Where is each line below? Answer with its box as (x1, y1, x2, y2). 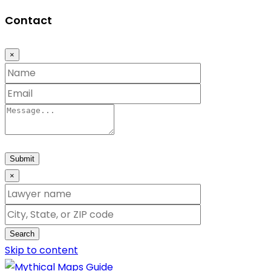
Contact (5, 12, 52, 28)
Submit (10, 154, 34, 163)
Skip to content (5, 243, 78, 257)
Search (10, 229, 34, 238)
